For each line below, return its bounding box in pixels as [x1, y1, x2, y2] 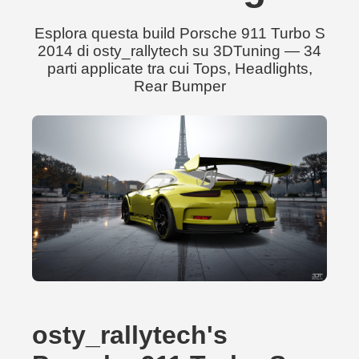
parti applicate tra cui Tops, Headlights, [46, 60, 313, 77]
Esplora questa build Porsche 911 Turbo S [34, 25, 325, 42]
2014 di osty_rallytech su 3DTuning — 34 [38, 42, 321, 59]
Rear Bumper [133, 78, 226, 95]
